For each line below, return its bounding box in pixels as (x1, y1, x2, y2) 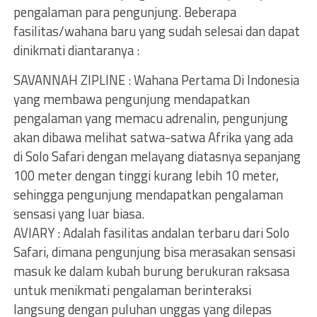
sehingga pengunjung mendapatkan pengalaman (13, 185, 283, 204)
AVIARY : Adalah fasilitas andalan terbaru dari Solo (13, 223, 289, 243)
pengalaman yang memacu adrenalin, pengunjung (13, 108, 288, 128)
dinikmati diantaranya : (13, 40, 139, 60)
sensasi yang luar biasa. (13, 204, 144, 224)
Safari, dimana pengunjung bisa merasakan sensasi (13, 242, 295, 262)
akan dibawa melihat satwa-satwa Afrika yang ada (13, 127, 293, 147)
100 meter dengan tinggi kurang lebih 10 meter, (13, 166, 279, 185)
